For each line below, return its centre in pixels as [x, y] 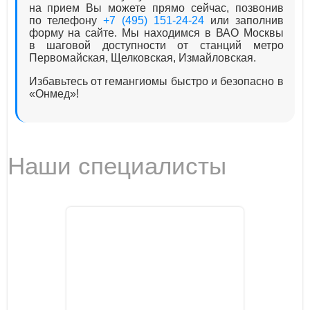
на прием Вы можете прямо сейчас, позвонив [156, 8]
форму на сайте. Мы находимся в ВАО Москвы [156, 33]
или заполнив [244, 20]
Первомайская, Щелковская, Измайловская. [142, 57]
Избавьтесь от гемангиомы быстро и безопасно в [156, 81]
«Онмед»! [54, 93]
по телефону [66, 20]
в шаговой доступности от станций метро [156, 45]
